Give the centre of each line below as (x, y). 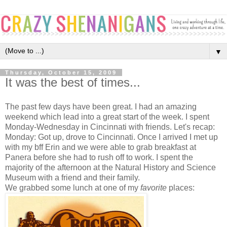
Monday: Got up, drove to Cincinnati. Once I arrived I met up (111, 137)
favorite (155, 187)
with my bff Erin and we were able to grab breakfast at (101, 147)
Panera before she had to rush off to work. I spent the (99, 157)
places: (183, 187)
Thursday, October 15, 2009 (61, 72)
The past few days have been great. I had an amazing (101, 106)
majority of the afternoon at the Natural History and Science (110, 167)
